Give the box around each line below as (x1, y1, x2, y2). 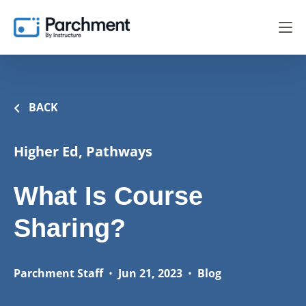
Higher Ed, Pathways (14, 142, 152, 161)
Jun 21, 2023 (118, 266, 182, 281)
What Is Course (14, 182, 203, 210)
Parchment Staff (14, 266, 103, 281)
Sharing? (14, 214, 126, 242)
